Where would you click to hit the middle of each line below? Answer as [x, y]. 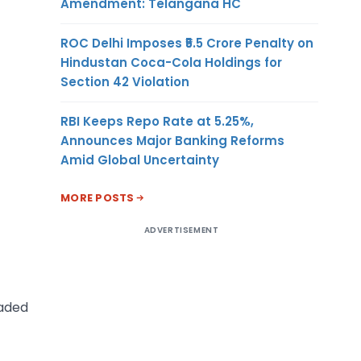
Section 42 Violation [125, 81]
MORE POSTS [98, 197]
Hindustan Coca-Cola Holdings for [171, 62]
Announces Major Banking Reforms [172, 140]
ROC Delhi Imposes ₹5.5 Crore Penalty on [187, 43]
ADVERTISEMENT [181, 230]
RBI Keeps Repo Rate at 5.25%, [157, 121]
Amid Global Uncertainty [140, 160]
